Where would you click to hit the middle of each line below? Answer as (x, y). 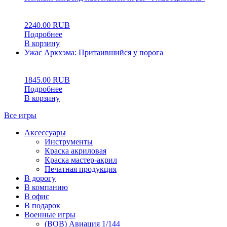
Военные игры (50, 215)
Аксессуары (45, 133)
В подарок (42, 205)
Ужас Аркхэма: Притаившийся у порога (94, 52)
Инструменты (69, 142)
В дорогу (40, 178)
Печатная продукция (81, 169)
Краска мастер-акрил (81, 160)
